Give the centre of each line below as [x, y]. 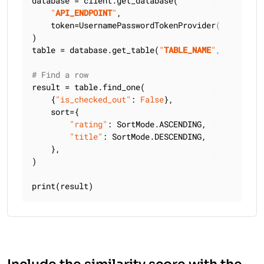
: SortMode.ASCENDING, [157, 124]
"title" [86, 136]
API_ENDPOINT [84, 13]
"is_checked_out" [93, 99]
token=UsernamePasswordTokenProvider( [126, 25]
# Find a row [60, 75]
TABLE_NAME [187, 50]
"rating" [88, 124]
